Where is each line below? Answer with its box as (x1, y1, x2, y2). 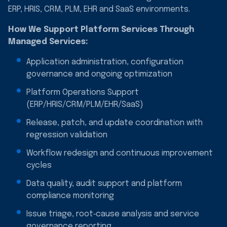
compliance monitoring (26, 191, 114, 200)
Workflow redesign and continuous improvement (26, 148, 213, 158)
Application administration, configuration (26, 57, 183, 66)
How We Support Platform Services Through (8, 25, 194, 34)
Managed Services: (8, 37, 88, 46)
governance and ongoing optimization (26, 69, 172, 79)
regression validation (26, 130, 107, 139)
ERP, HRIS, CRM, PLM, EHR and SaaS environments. (8, 5, 190, 14)
